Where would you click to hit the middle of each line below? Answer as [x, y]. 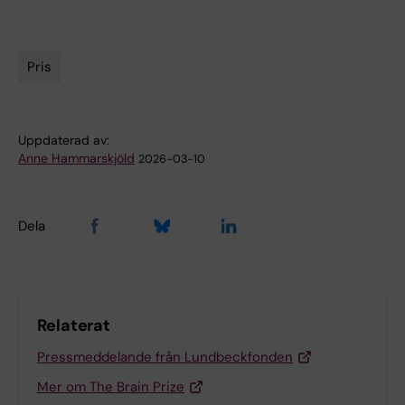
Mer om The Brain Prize [111, 386]
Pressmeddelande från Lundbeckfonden [165, 357]
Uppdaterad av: [64, 140]
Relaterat [74, 325]
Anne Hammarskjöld [76, 158]
